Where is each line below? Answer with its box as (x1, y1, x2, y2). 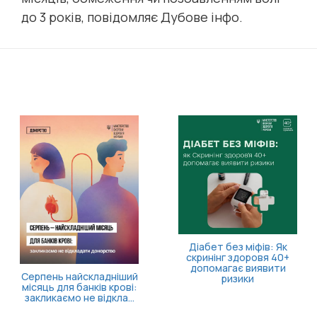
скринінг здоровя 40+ (186, 250, 289, 264)
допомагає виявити (190, 261, 286, 275)
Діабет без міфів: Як (188, 240, 287, 253)
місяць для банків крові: (21, 280, 137, 294)
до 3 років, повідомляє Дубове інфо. (21, 8, 246, 25)
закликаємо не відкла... (24, 291, 134, 304)
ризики (221, 272, 254, 285)
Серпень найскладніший (21, 270, 138, 283)
